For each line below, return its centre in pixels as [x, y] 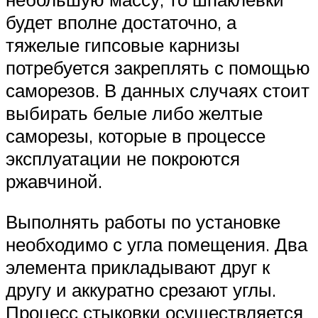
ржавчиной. [54, 181]
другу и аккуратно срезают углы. [141, 290]
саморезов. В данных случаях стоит [158, 90]
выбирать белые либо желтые [134, 113]
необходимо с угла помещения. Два [157, 245]
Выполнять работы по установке [143, 222]
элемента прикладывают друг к [138, 267]
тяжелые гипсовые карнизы [123, 44]
